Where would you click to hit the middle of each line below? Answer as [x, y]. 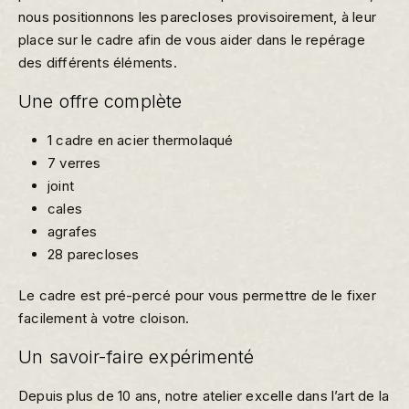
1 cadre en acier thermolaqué [141, 140]
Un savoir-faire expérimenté [139, 357]
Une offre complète [100, 101]
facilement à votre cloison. [104, 318]
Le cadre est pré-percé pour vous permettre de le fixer [197, 295]
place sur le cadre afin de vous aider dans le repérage [192, 39]
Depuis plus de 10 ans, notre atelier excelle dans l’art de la [204, 395]
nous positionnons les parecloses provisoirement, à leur [198, 16]
